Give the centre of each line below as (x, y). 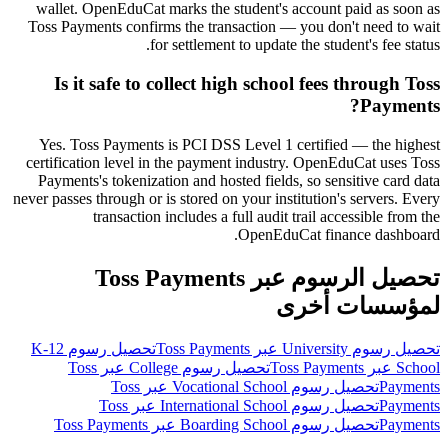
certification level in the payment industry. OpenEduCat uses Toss (233, 162)
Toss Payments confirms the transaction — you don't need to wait (234, 27)
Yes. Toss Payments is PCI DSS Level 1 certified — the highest (239, 144)
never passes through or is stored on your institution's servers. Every (226, 198)
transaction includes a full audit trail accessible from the (266, 216)
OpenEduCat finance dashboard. (339, 234)
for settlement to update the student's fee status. (295, 45)
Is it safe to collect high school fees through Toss (247, 83)
